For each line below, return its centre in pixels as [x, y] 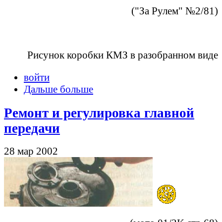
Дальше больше [58, 89]
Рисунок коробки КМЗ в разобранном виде [123, 55]
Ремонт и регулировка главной [99, 113]
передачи [32, 128]
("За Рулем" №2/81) [175, 10]
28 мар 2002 [31, 151]
